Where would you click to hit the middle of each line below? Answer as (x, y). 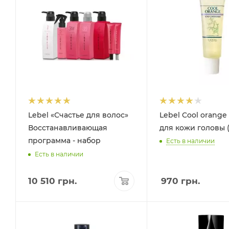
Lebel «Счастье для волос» (78, 115)
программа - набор (64, 140)
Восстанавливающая (68, 128)
